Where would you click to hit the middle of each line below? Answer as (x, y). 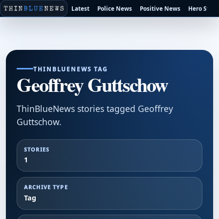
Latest (81, 8)
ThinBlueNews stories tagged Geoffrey (95, 109)
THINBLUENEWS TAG (71, 69)
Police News (115, 8)
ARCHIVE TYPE (46, 187)
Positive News (160, 8)
